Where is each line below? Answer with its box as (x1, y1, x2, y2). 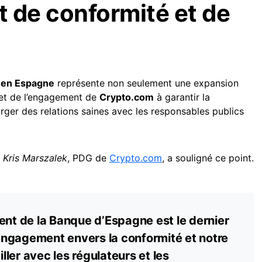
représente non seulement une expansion (54, 77, 239, 89)
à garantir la (154, 91, 210, 103)
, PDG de (67, 152, 109, 164)
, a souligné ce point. (162, 152, 254, 164)
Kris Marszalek (3, 152, 67, 164)
